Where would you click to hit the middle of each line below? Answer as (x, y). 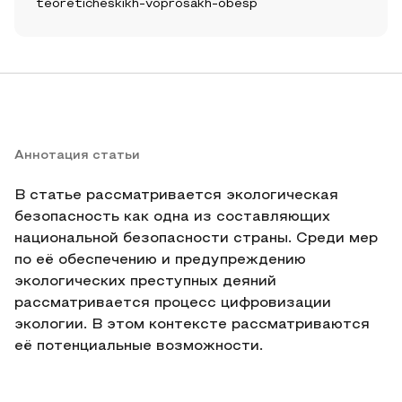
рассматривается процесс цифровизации (173, 303)
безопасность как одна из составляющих (172, 217)
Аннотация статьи (77, 156)
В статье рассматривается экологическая (176, 196)
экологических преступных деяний (145, 282)
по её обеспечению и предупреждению (160, 260)
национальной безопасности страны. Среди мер (196, 239)
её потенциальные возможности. (139, 346)
